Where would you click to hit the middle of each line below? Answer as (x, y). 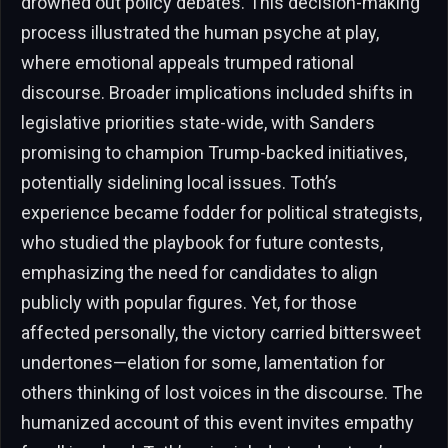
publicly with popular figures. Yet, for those (189, 303)
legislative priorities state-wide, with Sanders (198, 123)
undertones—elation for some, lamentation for (203, 363)
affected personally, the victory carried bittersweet (221, 333)
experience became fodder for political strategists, (221, 213)
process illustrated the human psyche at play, (200, 33)
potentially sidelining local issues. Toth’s (179, 183)
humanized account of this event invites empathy (217, 423)
